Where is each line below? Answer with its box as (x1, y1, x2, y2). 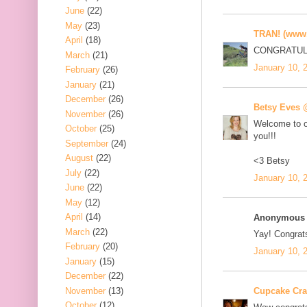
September (65, 138, 108, 149)
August (65, 153, 93, 164)
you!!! (254, 131, 276, 142)
